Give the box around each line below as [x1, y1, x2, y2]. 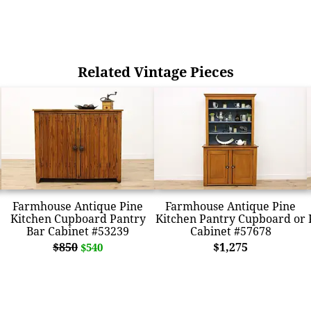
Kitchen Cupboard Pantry [10, 210, 146, 226]
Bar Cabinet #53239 [26, 223, 129, 239]
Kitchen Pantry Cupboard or [155, 210, 305, 226]
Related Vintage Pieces [77, 62, 234, 81]
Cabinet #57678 [190, 223, 271, 239]
